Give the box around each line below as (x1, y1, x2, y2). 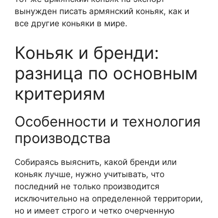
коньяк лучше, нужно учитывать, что (15, 169, 164, 179)
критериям (15, 83, 105, 104)
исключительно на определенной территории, (15, 193, 203, 203)
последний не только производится (15, 181, 160, 191)
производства (15, 129, 110, 146)
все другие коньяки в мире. (15, 18, 127, 29)
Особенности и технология (15, 112, 200, 130)
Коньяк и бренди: (15, 42, 159, 63)
